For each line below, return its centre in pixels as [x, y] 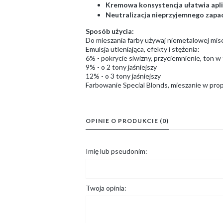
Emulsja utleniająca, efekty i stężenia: [143, 49]
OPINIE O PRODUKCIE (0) [127, 121]
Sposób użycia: [110, 31]
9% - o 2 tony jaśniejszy [121, 67]
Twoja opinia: [106, 188]
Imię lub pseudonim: [116, 151]
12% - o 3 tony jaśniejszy [123, 76]
